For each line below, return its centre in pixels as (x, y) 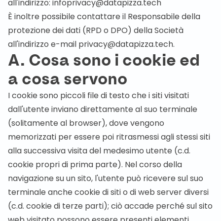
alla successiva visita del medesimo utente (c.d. (99, 151)
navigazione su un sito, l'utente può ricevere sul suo (106, 178)
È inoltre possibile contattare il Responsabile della (104, 17)
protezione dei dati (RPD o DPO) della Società (96, 30)
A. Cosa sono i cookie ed (104, 61)
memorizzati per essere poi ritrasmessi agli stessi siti (109, 137)
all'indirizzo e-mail (43, 44)
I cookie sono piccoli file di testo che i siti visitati (98, 95)
